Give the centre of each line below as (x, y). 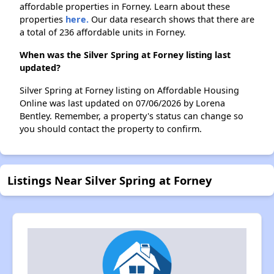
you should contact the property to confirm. (111, 129)
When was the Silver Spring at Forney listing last (125, 55)
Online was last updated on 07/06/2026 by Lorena (122, 103)
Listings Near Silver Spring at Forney (109, 180)
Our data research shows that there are (172, 20)
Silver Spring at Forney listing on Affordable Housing (129, 91)
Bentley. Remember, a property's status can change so (131, 116)
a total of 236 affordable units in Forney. (103, 32)
